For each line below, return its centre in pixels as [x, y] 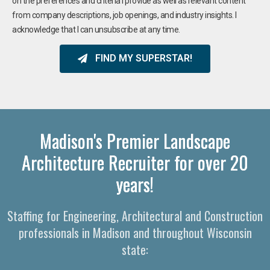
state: [135, 249]
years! [135, 184]
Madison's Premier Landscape [135, 140]
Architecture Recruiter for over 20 [135, 162]
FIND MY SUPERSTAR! [144, 58]
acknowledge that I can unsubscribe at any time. [96, 29]
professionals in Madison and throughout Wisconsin [135, 232]
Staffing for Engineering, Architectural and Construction [135, 215]
